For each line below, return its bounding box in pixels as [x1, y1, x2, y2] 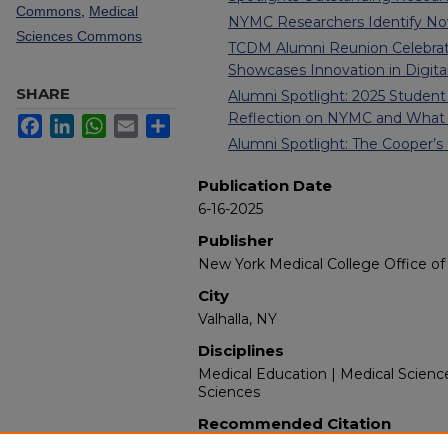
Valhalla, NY [198, 309, 277, 328]
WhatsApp [106, 113, 171, 130]
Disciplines [198, 340, 284, 360]
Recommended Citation [198, 413, 391, 433]
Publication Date [198, 175, 332, 195]
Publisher [198, 230, 274, 250]
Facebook [42, 113, 105, 130]
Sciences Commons [16, 27, 142, 44]
